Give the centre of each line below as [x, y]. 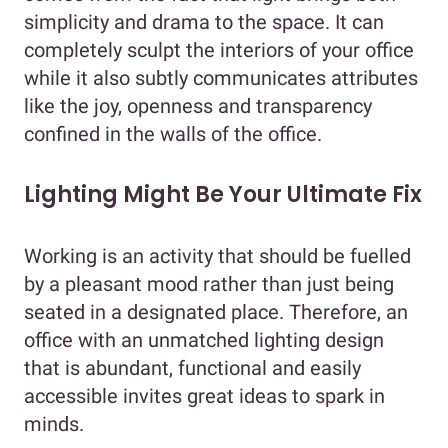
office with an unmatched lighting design [204, 339]
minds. [59, 423]
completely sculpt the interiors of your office [219, 49]
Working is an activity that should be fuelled [217, 255]
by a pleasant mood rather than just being [209, 283]
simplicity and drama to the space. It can [204, 21]
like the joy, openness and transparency [198, 105]
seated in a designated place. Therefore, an [216, 311]
